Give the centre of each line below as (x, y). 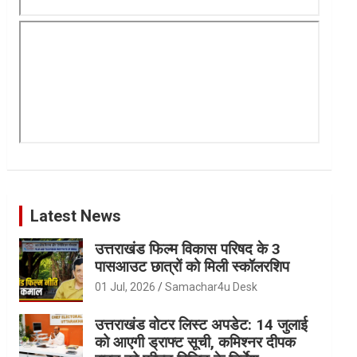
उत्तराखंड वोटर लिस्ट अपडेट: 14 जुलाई (202, 324)
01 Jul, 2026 (126, 286)
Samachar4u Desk (212, 286)
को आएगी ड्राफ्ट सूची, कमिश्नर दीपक (196, 342)
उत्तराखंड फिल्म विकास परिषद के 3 (188, 249)
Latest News (76, 216)
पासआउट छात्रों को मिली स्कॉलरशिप (192, 266)
